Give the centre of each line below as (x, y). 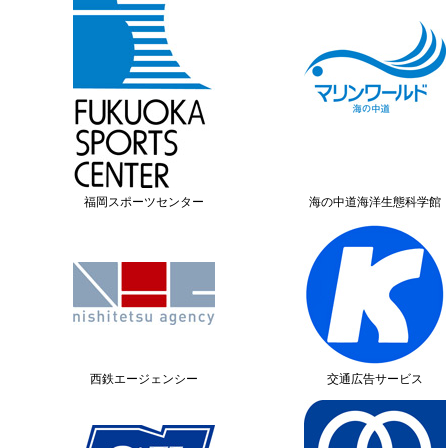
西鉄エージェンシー (143, 379)
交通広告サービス (374, 379)
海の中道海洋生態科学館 (374, 202)
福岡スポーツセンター (143, 202)
